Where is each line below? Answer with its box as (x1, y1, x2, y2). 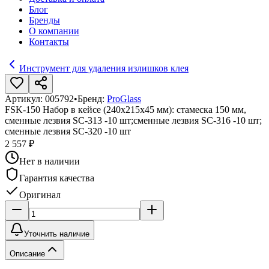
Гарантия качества (19, 173, 94, 183)
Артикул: (5, 94, 45, 104)
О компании (29, 26, 79, 36)
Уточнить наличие (24, 229, 89, 238)
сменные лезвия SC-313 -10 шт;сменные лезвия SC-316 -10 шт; (5, 115, 262, 125)
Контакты (29, 37, 69, 47)
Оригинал (19, 190, 61, 200)
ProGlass (107, 94, 141, 104)
